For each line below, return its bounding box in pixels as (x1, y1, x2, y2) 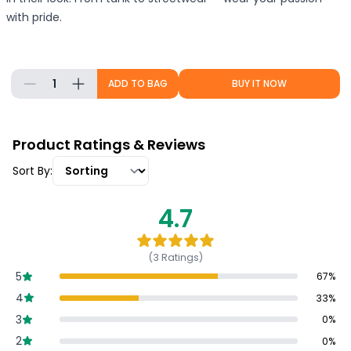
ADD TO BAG (108, 77, 168, 91)
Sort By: (13, 163, 52, 179)
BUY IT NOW (232, 77, 287, 91)
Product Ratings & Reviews (13, 135, 205, 155)
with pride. (6, 9, 62, 25)
